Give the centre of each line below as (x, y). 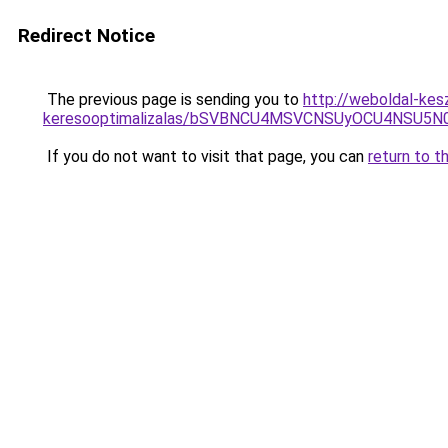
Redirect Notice (86, 35)
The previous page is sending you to (173, 99)
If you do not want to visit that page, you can (205, 156)
